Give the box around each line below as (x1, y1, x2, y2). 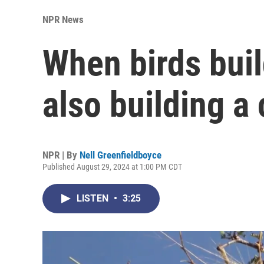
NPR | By (42, 148, 80, 161)
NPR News (42, 13, 84, 25)
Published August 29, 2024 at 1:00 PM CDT (42, 161, 182, 171)
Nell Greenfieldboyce (80, 148, 161, 161)
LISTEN (77, 192, 111, 204)
